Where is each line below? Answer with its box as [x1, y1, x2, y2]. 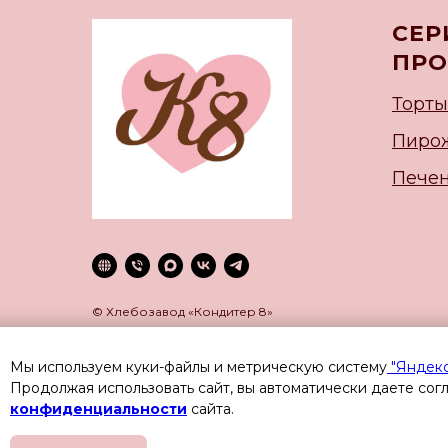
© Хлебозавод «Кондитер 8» [92, 304, 273, 320]
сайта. [187, 399, 234, 418]
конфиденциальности [10, 399, 187, 418]
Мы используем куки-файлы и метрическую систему [10, 357, 387, 376]
